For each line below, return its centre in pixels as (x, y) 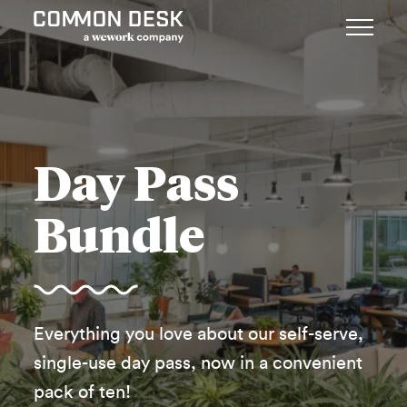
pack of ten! (83, 392)
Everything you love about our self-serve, (199, 334)
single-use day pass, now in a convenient (199, 363)
